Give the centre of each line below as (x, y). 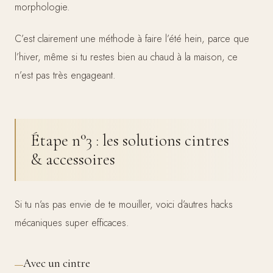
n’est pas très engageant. (65, 75)
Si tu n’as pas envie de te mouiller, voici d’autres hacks (124, 204)
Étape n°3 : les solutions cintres (130, 140)
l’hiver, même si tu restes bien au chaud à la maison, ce (126, 57)
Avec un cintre (57, 263)
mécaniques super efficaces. (72, 222)
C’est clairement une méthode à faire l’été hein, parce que (132, 38)
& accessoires (73, 159)
